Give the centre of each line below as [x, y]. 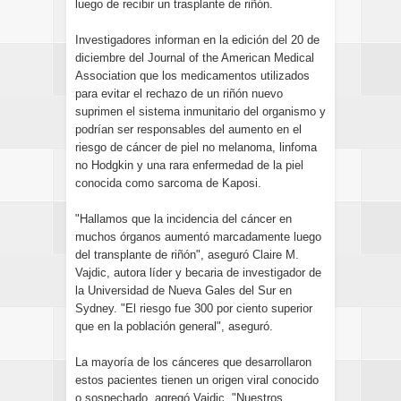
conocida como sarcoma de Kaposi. [168, 183]
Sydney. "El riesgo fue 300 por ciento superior [194, 308]
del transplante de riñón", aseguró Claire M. [187, 255]
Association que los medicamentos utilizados [192, 76]
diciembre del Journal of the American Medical [195, 58]
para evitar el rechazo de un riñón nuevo [179, 94]
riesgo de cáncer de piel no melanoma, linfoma [196, 147]
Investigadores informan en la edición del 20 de [197, 40]
